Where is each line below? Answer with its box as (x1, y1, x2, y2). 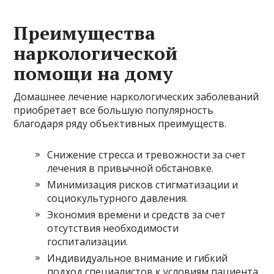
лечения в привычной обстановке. (47, 161, 214, 176)
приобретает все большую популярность (13, 103, 214, 117)
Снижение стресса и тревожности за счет (47, 148, 246, 162)
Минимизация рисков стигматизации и (47, 178, 239, 192)
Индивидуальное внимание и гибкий (47, 251, 228, 265)
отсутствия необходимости (47, 221, 179, 235)
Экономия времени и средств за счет (47, 208, 226, 222)
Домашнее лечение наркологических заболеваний (13, 90, 259, 104)
